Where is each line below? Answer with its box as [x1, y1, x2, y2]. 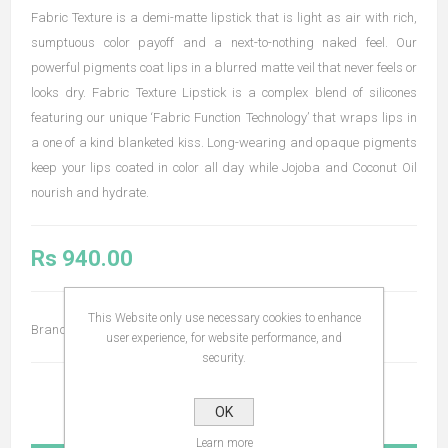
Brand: [31, 321, 70, 337]
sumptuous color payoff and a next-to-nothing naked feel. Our [31, 34, 417, 50]
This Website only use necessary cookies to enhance [87, 311, 361, 325]
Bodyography [73, 321, 151, 337]
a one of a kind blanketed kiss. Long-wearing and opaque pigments [31, 134, 417, 150]
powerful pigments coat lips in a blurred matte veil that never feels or [31, 59, 417, 75]
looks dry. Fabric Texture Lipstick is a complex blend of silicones [31, 84, 417, 100]
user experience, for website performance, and [106, 331, 342, 345]
